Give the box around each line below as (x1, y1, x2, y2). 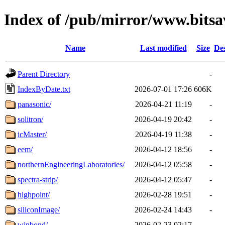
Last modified (140, 43, 187, 52)
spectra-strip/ (18, 175, 58, 184)
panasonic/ (18, 99, 51, 108)
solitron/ (18, 115, 43, 124)
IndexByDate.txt (18, 84, 70, 93)
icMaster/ (18, 130, 47, 139)
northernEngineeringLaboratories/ (18, 160, 125, 169)
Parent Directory (18, 69, 70, 78)
